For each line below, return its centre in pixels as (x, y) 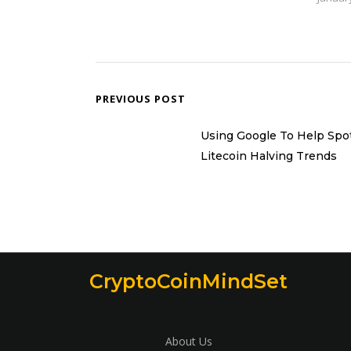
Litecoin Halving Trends (269, 156)
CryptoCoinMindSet (189, 281)
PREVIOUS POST (141, 99)
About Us (188, 341)
